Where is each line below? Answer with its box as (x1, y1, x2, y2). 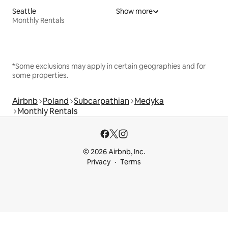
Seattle (12, 6, 36, 16)
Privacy (87, 157, 110, 166)
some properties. (12, 70, 68, 80)
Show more (116, 6, 153, 16)
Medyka (134, 95, 164, 106)
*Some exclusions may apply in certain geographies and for (12, 61, 206, 71)
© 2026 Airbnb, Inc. (83, 147, 145, 156)
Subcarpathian (74, 95, 129, 106)
